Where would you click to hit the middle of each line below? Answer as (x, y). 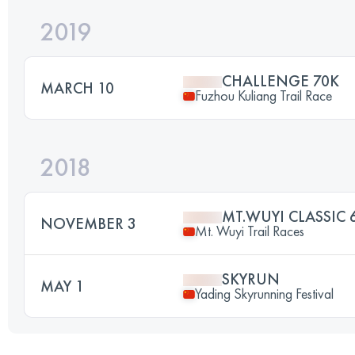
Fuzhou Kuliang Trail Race (263, 95)
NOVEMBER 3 (88, 223)
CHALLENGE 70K (281, 81)
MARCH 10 (77, 88)
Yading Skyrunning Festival (264, 294)
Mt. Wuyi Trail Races (250, 231)
